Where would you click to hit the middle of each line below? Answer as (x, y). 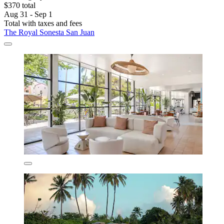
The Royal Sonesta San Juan (49, 32)
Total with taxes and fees (43, 23)
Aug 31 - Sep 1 (28, 14)
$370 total (20, 5)
